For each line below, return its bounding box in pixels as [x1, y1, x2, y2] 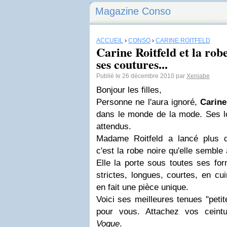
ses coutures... [96, 55, 168, 73]
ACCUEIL [96, 37, 123, 44]
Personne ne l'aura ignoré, [96, 97, 200, 107]
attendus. [96, 122, 131, 131]
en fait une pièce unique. [96, 182, 188, 192]
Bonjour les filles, [96, 85, 162, 95]
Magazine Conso [95, 6, 171, 17]
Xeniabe [186, 72, 210, 80]
